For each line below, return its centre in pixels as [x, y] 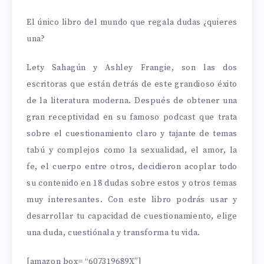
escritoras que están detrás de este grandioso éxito [132, 84]
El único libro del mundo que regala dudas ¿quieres [132, 23]
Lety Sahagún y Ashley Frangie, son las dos [132, 67]
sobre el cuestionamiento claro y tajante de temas [132, 133]
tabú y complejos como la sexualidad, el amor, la [132, 150]
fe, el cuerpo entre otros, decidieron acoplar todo [132, 166]
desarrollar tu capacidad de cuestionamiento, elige [132, 216]
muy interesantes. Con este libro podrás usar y [132, 199]
